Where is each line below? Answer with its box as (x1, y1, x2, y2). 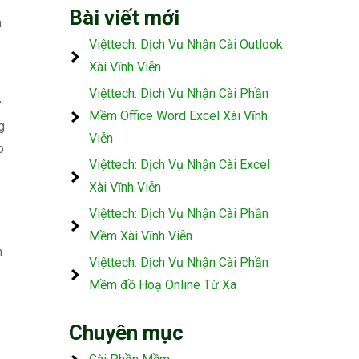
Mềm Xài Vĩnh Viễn (89, 228, 192, 244)
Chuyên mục (69, 320, 184, 345)
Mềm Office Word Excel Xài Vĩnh (89, 107, 268, 123)
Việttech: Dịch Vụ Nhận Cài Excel (89, 156, 270, 172)
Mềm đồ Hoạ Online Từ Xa (89, 276, 236, 292)
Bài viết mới (69, 5, 179, 30)
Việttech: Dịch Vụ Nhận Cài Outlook (89, 36, 283, 52)
